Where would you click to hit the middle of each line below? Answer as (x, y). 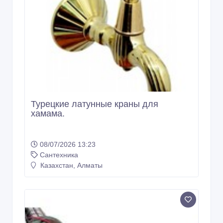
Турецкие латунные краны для (95, 104)
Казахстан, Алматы (70, 166)
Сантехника (59, 155)
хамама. (48, 114)
